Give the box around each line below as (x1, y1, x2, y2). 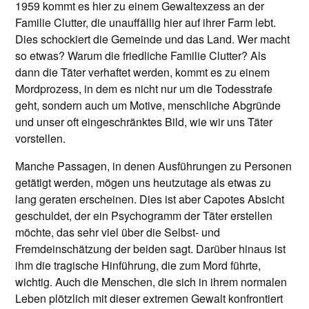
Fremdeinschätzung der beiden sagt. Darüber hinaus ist (15, 241, 286, 257)
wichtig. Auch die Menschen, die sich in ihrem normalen (15, 274, 288, 290)
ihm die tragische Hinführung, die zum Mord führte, (15, 257, 261, 274)
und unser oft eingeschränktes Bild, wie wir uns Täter (15, 114, 273, 130)
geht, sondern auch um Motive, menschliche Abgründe (15, 97, 281, 114)
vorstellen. (15, 130, 66, 147)
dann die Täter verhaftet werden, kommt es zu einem (15, 64, 270, 81)
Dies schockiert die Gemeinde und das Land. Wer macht (15, 31, 290, 48)
